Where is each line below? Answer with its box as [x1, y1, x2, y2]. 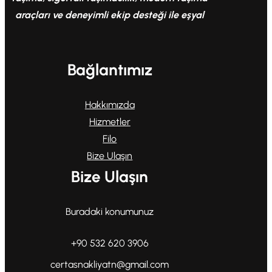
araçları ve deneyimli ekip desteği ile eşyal [15, 8, 205, 21]
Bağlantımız [67, 59, 152, 80]
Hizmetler [89, 115, 131, 127]
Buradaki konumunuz [66, 205, 154, 217]
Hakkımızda [84, 98, 135, 110]
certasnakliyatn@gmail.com [50, 258, 169, 270]
